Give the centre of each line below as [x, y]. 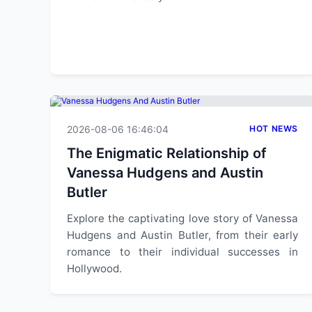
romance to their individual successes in [182, 252]
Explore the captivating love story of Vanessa [182, 218]
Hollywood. [94, 268]
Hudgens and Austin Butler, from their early [182, 235]
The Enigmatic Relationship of [167, 153]
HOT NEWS [274, 128]
